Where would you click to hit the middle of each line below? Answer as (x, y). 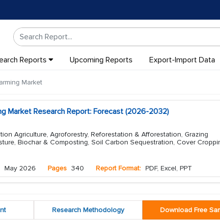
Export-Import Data (182, 60)
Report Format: (118, 168)
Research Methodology (88, 210)
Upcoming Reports (101, 60)
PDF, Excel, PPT (168, 168)
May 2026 (20, 168)
